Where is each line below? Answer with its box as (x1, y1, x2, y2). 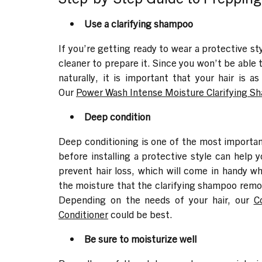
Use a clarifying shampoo (84, 16, 193, 29)
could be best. (108, 207, 173, 220)
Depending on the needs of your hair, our (58, 192, 254, 205)
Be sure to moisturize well (84, 232, 196, 244)
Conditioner (58, 207, 108, 220)
